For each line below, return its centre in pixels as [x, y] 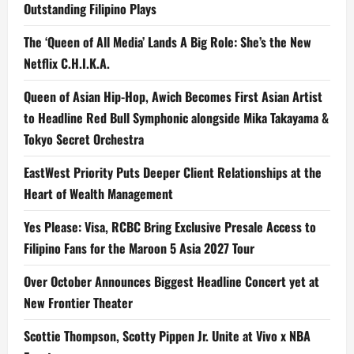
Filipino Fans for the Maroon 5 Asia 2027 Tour [139, 248]
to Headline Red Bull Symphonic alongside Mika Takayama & [176, 117]
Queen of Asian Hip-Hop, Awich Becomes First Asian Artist [173, 96]
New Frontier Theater [78, 302]
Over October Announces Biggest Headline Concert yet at [171, 281]
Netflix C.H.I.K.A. [67, 63]
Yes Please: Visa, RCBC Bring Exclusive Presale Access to [170, 226]
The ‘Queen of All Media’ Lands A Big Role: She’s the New [168, 41]
